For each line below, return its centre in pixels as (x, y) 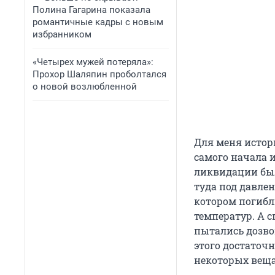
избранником (62, 34)
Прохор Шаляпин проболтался (99, 74)
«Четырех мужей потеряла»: (93, 62)
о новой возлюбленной (85, 87)
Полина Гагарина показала (91, 10)
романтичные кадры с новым (98, 22)
